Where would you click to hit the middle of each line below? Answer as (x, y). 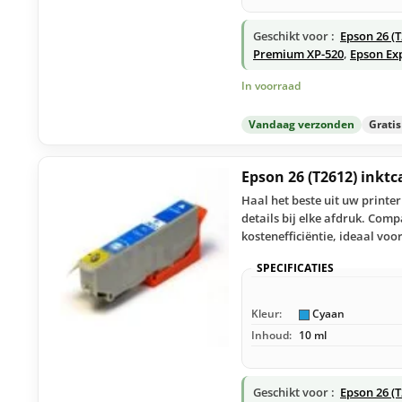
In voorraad (271, 85)
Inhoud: (271, 336)
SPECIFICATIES (295, 268)
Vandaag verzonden (301, 124)
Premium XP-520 (298, 53)
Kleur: (267, 314)
